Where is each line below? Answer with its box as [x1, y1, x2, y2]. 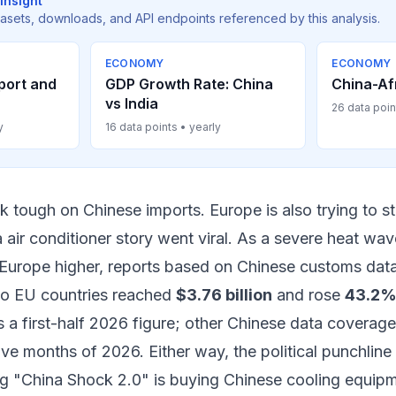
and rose [272, 286, 345, 304]
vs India [104, 95, 158, 112]
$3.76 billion [176, 286, 272, 304]
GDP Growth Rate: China [104, 75, 273, 93]
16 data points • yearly [104, 120, 221, 133]
